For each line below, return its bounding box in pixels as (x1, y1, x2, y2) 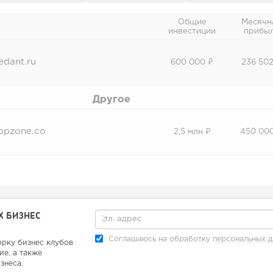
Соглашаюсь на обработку (106, 236, 213, 243)
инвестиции (168, 28, 216, 35)
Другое (92, 95, 130, 104)
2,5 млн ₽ (173, 129, 211, 135)
